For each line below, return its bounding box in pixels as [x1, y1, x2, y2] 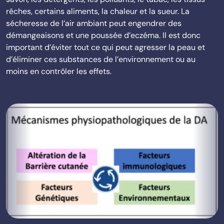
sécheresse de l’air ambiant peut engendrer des [6, 18, 181, 28]
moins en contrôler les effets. [6, 66, 111, 76]
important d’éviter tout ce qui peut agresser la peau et [6, 42, 205, 52]
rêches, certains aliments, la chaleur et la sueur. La [6, 6, 189, 16]
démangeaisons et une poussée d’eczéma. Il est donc [6, 30, 200, 40]
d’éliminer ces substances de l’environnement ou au [6, 54, 195, 64]
